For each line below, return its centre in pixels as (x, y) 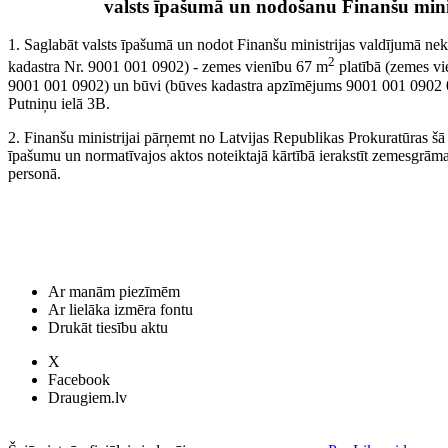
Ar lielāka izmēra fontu (120, 309)
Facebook (79, 379)
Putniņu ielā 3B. (59, 103)
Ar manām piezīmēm (114, 291)
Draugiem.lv (87, 397)
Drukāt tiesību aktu (108, 327)
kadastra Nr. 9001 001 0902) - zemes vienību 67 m (168, 67)
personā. (34, 173)
